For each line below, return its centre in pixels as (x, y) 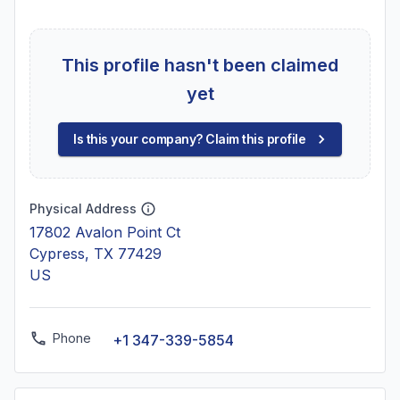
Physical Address (83, 208)
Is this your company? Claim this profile (189, 139)
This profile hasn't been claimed (200, 65)
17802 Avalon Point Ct (105, 232)
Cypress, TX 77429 (96, 254)
